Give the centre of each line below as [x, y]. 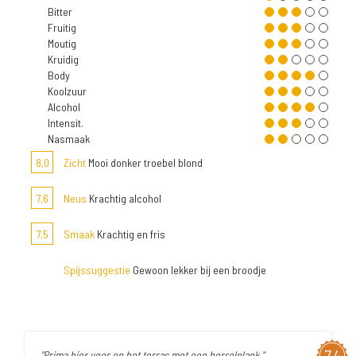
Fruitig [62, 28]
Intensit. [66, 123]
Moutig [62, 44]
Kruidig [63, 60]
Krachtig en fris [130, 234]
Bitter [60, 12]
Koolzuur [67, 91]
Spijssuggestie [97, 270]
